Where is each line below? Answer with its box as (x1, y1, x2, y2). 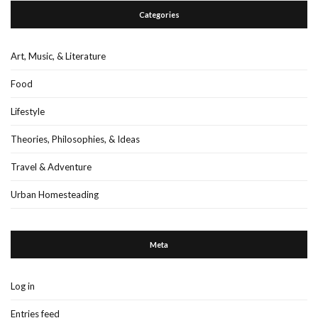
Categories (138, 10, 180, 20)
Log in (11, 280, 35, 292)
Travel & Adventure (11, 161, 92, 173)
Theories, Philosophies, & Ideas (11, 133, 140, 146)
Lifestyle (11, 106, 45, 118)
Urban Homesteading (11, 189, 99, 201)
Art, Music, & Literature (11, 50, 106, 62)
